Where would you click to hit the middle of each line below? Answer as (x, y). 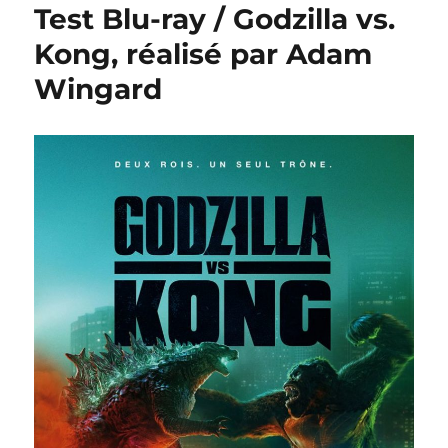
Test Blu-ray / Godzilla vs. (215, 19)
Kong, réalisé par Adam (203, 54)
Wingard (98, 89)
